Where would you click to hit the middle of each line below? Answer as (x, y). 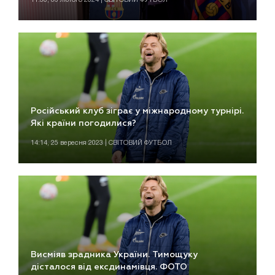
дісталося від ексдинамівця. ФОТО (109, 267)
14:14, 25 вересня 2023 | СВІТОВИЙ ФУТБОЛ (101, 143)
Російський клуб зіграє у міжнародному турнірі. (137, 111)
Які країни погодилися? (83, 124)
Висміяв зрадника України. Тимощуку (114, 254)
